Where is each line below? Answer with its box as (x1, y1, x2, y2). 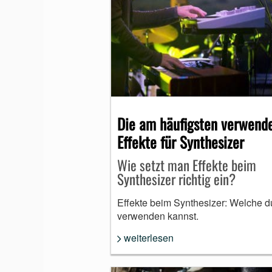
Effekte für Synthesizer (117, 131, 244, 154)
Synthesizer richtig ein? (117, 169, 236, 190)
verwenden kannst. (117, 209, 199, 223)
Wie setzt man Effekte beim (117, 155, 256, 176)
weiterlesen (124, 231, 174, 245)
